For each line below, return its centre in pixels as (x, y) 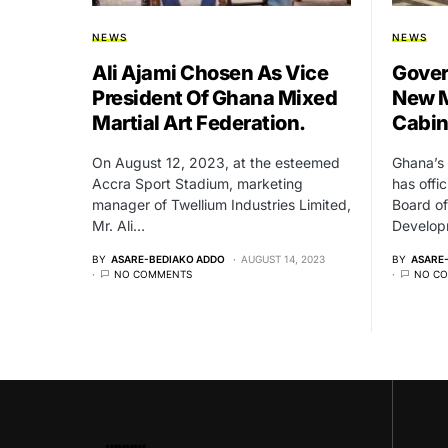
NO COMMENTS (153, 273)
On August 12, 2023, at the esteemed (216, 162)
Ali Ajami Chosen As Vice (210, 72)
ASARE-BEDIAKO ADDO (168, 258)
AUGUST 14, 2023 (283, 258)
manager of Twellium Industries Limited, (221, 204)
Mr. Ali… (118, 225)
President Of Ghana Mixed (214, 97)
